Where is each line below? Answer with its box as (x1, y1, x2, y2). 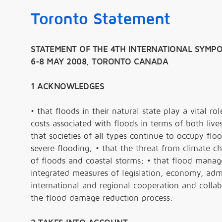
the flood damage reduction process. (31, 193, 173, 203)
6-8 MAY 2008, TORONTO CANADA (31, 56, 168, 66)
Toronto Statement (31, 9, 170, 28)
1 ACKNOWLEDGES (31, 81, 104, 91)
